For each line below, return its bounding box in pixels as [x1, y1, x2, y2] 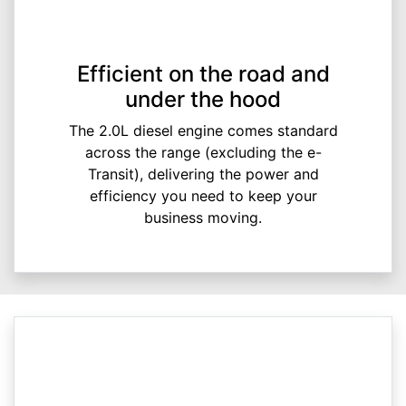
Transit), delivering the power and [87, 165, 319, 184]
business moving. [144, 208, 262, 227]
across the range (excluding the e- [84, 143, 322, 162]
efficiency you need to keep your [89, 187, 317, 206]
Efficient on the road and [76, 61, 330, 88]
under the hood [125, 86, 281, 113]
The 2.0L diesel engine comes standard [68, 121, 338, 140]
